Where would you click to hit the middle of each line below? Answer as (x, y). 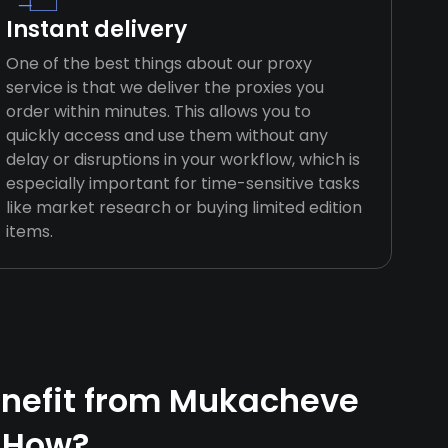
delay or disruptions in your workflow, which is (183, 159)
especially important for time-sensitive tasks (183, 183)
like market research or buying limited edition (184, 207)
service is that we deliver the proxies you (165, 87)
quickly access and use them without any (167, 135)
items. (30, 231)
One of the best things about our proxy (159, 63)
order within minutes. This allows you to (159, 111)
